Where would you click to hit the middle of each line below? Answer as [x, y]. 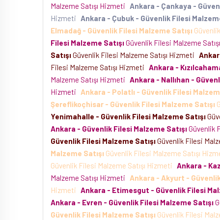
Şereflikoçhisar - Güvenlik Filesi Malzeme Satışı [133, 104]
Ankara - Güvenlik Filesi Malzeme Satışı [119, 129]
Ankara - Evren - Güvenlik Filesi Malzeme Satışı [132, 202]
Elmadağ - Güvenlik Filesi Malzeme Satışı [122, 30]
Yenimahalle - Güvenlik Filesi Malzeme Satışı [128, 116]
